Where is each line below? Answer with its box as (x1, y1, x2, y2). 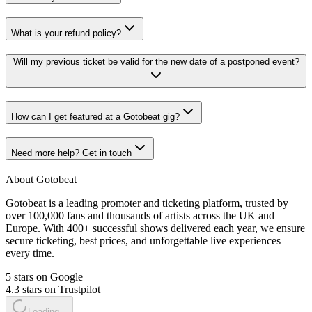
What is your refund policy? (11, 27, 121, 38)
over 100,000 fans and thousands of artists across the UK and (6, 209, 274, 221)
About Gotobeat (6, 173, 77, 185)
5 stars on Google (6, 270, 83, 283)
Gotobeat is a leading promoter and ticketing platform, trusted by (6, 196, 288, 209)
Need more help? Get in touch (11, 147, 132, 158)
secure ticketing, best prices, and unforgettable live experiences (6, 234, 281, 247)
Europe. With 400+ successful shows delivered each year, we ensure (6, 221, 305, 234)
